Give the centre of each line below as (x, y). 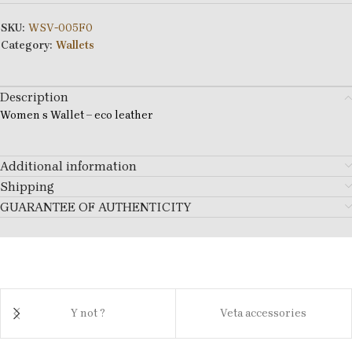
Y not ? (88, 313)
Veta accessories (263, 313)
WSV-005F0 (60, 28)
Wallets (75, 46)
